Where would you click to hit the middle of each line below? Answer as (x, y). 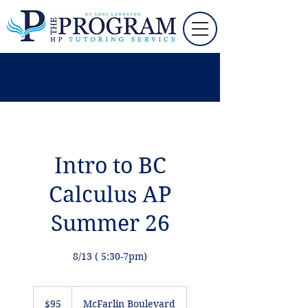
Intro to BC (110, 165)
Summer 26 (110, 223)
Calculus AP (110, 194)
